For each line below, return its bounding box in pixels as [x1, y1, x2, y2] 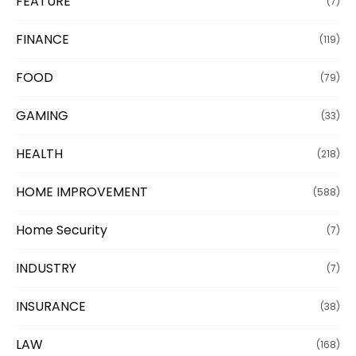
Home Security [16, 220, 107, 239]
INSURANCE [16, 296, 86, 315]
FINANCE [16, 29, 69, 48]
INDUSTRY [16, 258, 76, 277]
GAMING [16, 106, 68, 125]
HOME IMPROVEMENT [16, 182, 148, 201]
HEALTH [16, 144, 63, 163]
